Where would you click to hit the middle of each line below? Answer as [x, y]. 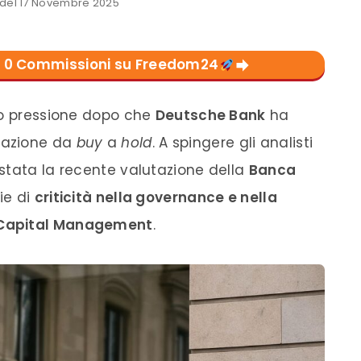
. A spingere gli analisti [232, 143]
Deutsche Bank [210, 115]
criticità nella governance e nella [156, 197]
